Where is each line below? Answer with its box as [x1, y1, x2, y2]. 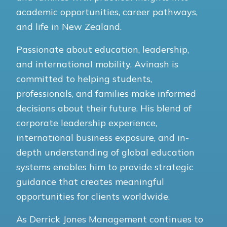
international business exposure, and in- [16, 131, 189, 143]
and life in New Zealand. [16, 20, 122, 32]
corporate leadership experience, [16, 117, 157, 129]
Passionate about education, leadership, [16, 43, 189, 55]
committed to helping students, [16, 72, 152, 85]
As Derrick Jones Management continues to [16, 213, 203, 225]
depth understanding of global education [16, 146, 195, 158]
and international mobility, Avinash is [16, 58, 178, 70]
